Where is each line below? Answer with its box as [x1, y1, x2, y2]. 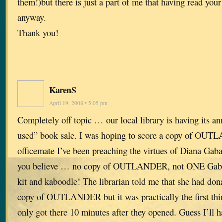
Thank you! [17, 26, 58, 39]
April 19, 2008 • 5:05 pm [49, 99, 108, 107]
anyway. [17, 10, 46, 23]
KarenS [49, 83, 76, 97]
